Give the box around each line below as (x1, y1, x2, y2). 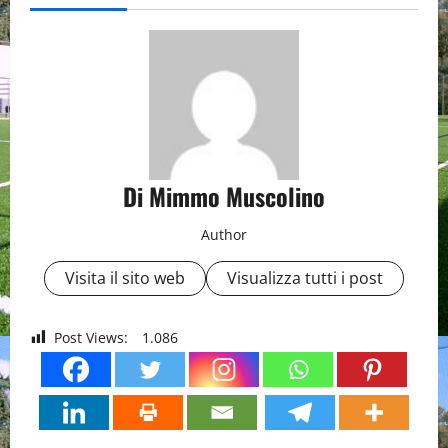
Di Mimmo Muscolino (123, 177, 325, 214)
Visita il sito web (65, 266, 185, 289)
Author (201, 224, 247, 244)
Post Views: (54, 327, 128, 347)
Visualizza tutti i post (227, 266, 383, 289)
